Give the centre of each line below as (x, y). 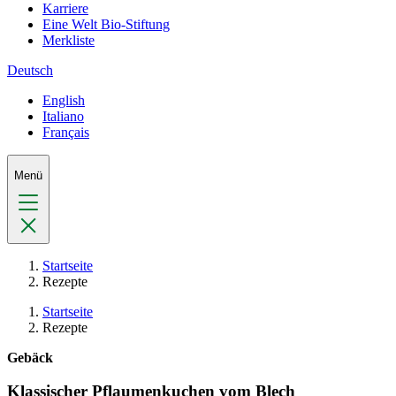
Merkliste (69, 40)
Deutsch (30, 70)
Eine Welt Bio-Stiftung (106, 24)
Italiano (63, 116)
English (64, 100)
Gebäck (30, 357)
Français (66, 132)
